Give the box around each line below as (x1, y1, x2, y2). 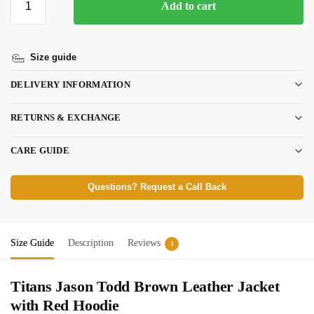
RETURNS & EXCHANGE (11, 112, 121, 123)
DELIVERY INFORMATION (11, 78, 130, 90)
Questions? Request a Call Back (88, 182, 226, 192)
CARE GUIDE (11, 145, 69, 156)
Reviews (128, 237, 161, 248)
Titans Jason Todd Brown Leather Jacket (11, 277, 280, 295)
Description (68, 237, 114, 248)
